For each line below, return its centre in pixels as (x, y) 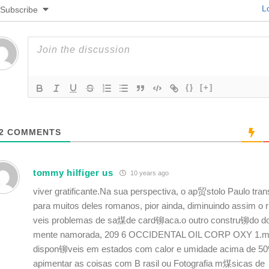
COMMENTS (33, 132)
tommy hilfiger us (73, 172)
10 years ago (148, 173)
